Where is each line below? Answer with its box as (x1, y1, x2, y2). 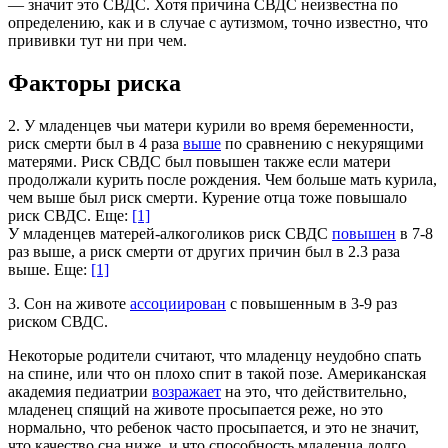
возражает (152, 382, 221, 400)
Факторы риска (8, 69, 181, 96)
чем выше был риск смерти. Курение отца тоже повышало (8, 188, 407, 206)
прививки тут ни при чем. (8, 31, 187, 49)
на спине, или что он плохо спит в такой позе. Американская (8, 364, 426, 382)
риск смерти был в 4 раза (8, 134, 183, 152)
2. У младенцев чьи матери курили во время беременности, (8, 116, 414, 134)
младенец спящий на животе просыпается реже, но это (8, 400, 383, 418)
